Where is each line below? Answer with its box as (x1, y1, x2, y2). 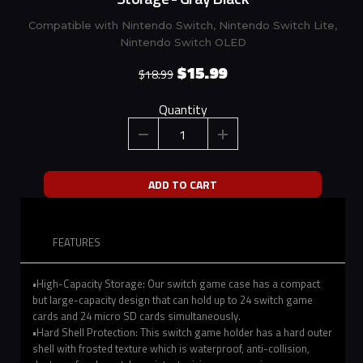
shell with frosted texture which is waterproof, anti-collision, (32, 340, 310, 357)
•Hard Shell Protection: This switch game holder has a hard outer (32, 323, 332, 340)
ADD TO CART (148, 175, 217, 193)
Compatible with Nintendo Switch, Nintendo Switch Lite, (28, 18, 337, 32)
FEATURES (53, 233, 100, 250)
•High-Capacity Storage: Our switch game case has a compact (32, 275, 320, 292)
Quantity (158, 99, 207, 119)
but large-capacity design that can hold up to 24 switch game (32, 291, 313, 308)
